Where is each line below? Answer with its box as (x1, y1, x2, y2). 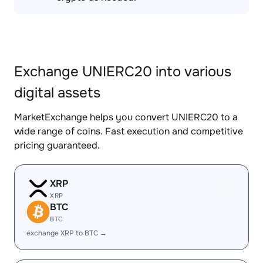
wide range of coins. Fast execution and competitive (14, 125, 243, 137)
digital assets (14, 84, 100, 102)
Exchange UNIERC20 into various (14, 63, 231, 80)
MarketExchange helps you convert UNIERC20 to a (14, 111, 238, 123)
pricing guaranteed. (14, 139, 100, 151)
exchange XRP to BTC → (26, 228, 107, 238)
